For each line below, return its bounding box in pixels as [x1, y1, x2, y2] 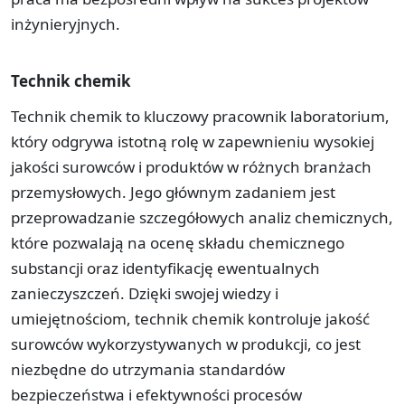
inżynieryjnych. [11, 13, 120, 34]
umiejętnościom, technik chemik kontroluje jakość [11, 307, 370, 329]
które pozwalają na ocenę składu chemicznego [11, 231, 344, 253]
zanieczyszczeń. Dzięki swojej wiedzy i [11, 282, 278, 304]
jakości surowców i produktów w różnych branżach [11, 155, 372, 177]
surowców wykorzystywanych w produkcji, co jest [11, 333, 361, 354]
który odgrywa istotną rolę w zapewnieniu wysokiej [11, 130, 374, 152]
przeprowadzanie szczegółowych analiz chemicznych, [11, 206, 393, 228]
